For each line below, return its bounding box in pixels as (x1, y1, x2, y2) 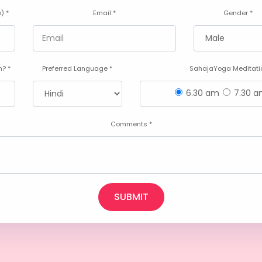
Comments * (110, 119, 152, 129)
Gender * (223, 8, 253, 18)
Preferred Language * (42, 64, 113, 73)
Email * (92, 8, 116, 18)
